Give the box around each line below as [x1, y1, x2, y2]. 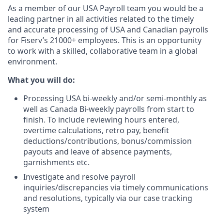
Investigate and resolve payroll [23, 171, 136, 182]
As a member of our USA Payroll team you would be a [8, 3, 203, 14]
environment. [8, 56, 57, 67]
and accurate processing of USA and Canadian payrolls [8, 24, 208, 35]
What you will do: [8, 75, 75, 85]
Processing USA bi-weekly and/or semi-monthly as [23, 93, 207, 104]
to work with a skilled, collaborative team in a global [8, 46, 198, 56]
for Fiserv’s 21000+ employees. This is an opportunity [8, 35, 201, 46]
